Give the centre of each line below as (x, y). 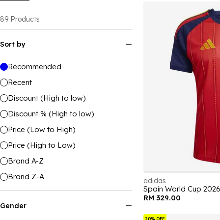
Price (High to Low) (41, 145)
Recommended (35, 67)
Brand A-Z (26, 161)
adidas (155, 181)
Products (25, 19)
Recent (20, 82)
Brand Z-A (26, 177)
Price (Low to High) (41, 129)
